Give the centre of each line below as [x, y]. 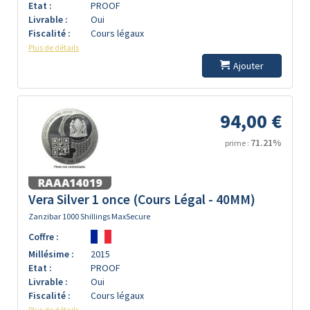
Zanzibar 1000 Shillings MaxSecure [89, 216]
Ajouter [248, 66]
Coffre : [44, 237]
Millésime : [51, 254]
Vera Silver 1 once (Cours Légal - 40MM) [142, 199]
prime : [238, 143]
